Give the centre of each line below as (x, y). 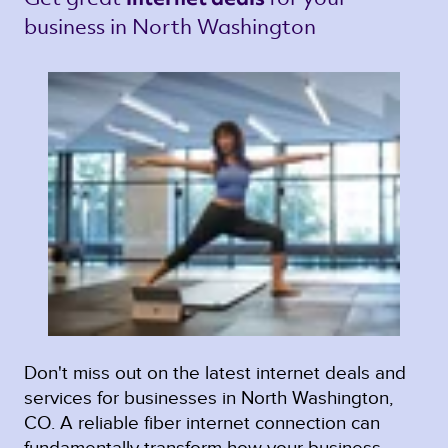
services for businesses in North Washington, (208, 398)
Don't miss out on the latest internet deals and (215, 373)
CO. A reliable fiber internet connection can (202, 423)
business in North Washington (172, 26)
